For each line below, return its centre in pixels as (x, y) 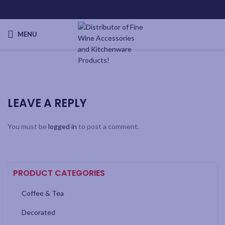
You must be (28, 126)
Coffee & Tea (43, 193)
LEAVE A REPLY (47, 103)
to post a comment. (108, 126)
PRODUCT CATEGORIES (59, 173)
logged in (63, 126)
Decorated (38, 212)
